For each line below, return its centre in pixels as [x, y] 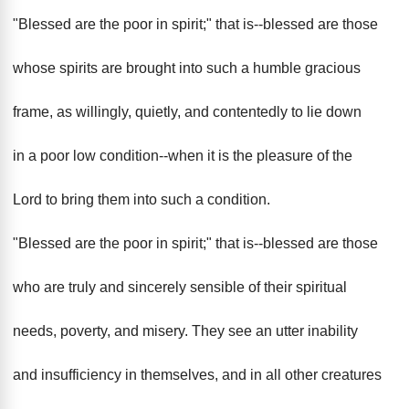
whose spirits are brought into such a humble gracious [187, 68]
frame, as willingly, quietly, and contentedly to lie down [187, 112]
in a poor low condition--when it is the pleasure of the [183, 156]
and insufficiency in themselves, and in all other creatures [197, 375]
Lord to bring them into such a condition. [142, 199]
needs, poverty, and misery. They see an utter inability [185, 331]
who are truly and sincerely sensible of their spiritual [180, 287]
